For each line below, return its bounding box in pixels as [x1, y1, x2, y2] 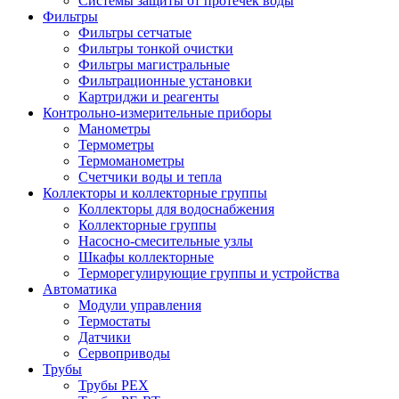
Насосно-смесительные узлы [78, 232, 253, 248]
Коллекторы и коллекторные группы [43, 184, 267, 200]
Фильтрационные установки [78, 72, 252, 88]
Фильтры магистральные [78, 56, 230, 72]
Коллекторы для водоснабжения [78, 200, 274, 216]
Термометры [78, 136, 154, 152]
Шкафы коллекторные [78, 248, 214, 265]
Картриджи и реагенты [78, 88, 219, 104]
